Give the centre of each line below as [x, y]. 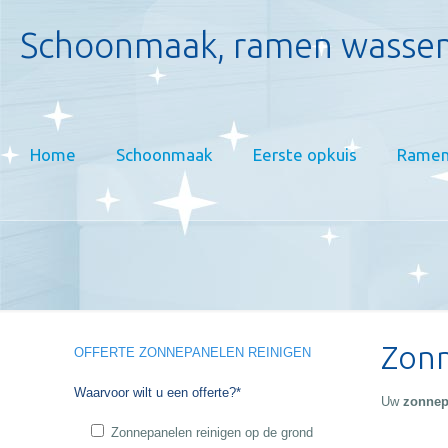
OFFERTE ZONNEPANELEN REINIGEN [193, 352]
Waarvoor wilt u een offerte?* [158, 392]
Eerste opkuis [305, 154]
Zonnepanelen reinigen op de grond [212, 432]
